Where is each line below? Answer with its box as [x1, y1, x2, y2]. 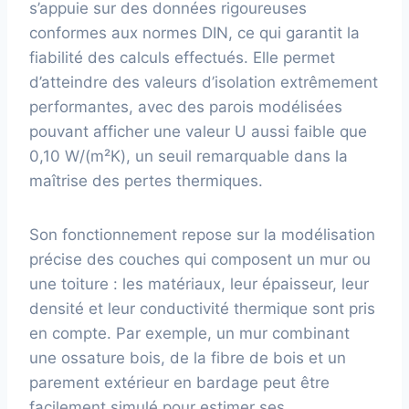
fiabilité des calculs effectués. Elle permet [29, 48, 335, 68]
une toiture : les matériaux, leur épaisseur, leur [29, 275, 369, 294]
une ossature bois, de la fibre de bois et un [29, 349, 346, 368]
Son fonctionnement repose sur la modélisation [29, 225, 375, 245]
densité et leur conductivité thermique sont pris [29, 299, 375, 319]
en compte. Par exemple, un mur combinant [29, 324, 350, 343]
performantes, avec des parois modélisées [29, 98, 342, 117]
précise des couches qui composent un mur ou [29, 250, 371, 269]
